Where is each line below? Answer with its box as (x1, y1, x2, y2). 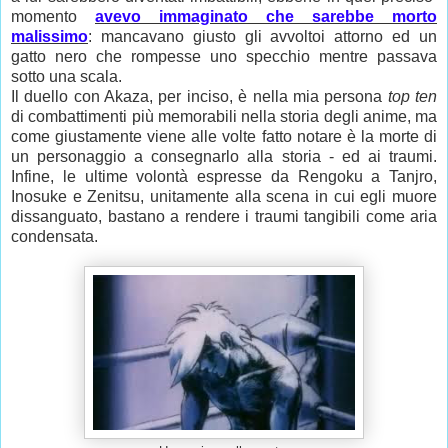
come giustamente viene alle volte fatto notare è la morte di (11, 127, 437, 145)
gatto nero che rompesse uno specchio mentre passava (11, 47, 437, 65)
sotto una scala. (11, 67, 122, 85)
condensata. (11, 227, 98, 245)
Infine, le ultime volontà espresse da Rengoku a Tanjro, (11, 167, 437, 185)
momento (11, 7, 95, 25)
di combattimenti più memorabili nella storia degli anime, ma (11, 107, 437, 125)
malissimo (11, 27, 88, 45)
